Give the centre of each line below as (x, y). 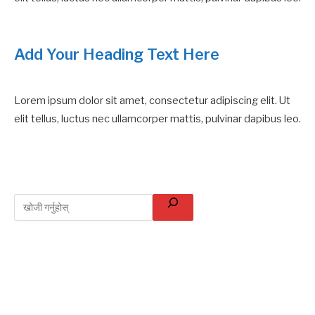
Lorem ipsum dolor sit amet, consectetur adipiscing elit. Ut (152, 100)
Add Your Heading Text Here (117, 54)
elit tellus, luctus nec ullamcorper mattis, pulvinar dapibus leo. (157, 118)
